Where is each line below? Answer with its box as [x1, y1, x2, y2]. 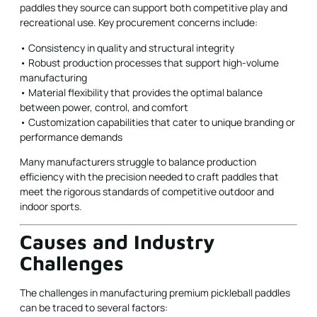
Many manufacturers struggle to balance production [20, 155, 256, 169]
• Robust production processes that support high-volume [20, 55, 279, 69]
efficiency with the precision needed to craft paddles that [20, 170, 279, 184]
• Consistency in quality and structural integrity [20, 40, 234, 54]
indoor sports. [20, 200, 82, 214]
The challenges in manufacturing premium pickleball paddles [20, 285, 290, 299]
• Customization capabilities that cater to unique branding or [20, 115, 295, 129]
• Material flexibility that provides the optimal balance [20, 85, 263, 99]
